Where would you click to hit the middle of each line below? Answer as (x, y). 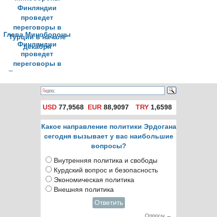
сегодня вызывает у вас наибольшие (108, 136)
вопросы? (108, 146)
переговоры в (37, 64)
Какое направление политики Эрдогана (108, 127)
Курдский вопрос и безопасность (106, 170)
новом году (37, 6)
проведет (37, 54)
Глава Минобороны (37, 35)
